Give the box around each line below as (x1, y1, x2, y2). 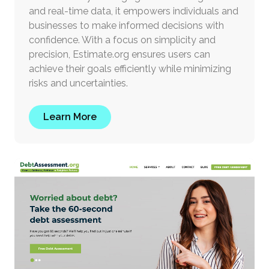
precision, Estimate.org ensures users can (29, 49, 210, 61)
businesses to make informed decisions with (29, 20, 224, 32)
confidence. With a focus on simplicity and (29, 34, 216, 46)
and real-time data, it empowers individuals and (29, 5, 238, 17)
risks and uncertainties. (29, 77, 128, 89)
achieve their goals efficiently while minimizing (29, 63, 231, 75)
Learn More (43, 111, 97, 123)
